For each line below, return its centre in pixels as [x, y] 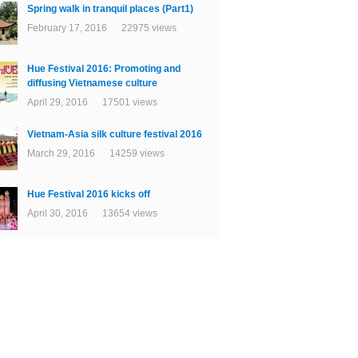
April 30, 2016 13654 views [92, 214]
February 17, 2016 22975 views [102, 28]
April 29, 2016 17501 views [92, 103]
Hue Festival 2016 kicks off [89, 195]
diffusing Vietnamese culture [92, 84]
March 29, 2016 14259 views [96, 154]
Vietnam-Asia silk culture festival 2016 [115, 135]
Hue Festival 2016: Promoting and [104, 69]
